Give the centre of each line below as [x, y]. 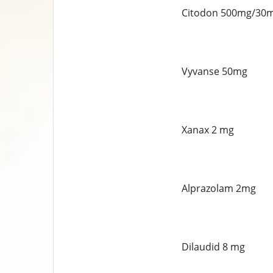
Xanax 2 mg [207, 130]
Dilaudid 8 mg [213, 247]
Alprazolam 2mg [218, 188]
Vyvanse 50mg [214, 71]
